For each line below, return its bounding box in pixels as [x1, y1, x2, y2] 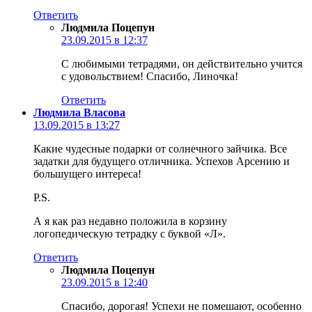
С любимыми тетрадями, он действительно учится [61, 57, 302, 70]
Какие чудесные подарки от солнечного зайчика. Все [33, 142, 287, 155]
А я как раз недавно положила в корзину [33, 214, 227, 227]
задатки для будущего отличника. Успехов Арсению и [33, 155, 290, 167]
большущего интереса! [33, 167, 141, 180]
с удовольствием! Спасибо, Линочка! [61, 70, 238, 82]
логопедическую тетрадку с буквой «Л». [33, 227, 226, 240]
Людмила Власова [33, 106, 125, 118]
